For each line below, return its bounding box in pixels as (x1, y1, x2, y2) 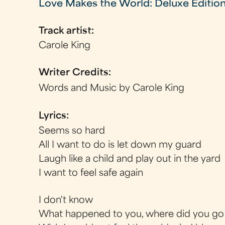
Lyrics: (39, 111, 72, 121)
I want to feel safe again (39, 169, 144, 178)
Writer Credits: (39, 69, 114, 77)
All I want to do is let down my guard (39, 141, 202, 150)
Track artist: (39, 27, 97, 36)
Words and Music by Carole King (39, 84, 185, 93)
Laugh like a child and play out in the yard (39, 155, 221, 164)
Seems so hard (39, 127, 105, 136)
